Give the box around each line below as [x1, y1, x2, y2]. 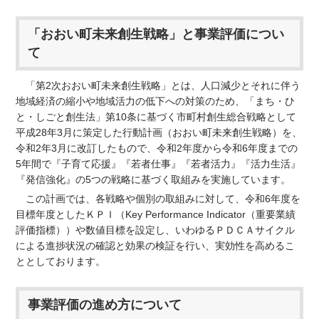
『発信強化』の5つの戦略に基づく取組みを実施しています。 [16, 173, 291, 185]
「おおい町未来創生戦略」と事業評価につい [28, 26, 285, 41]
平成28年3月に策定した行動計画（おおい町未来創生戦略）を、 [16, 126, 303, 138]
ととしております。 [16, 255, 106, 267]
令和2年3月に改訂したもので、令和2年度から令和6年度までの [16, 142, 298, 154]
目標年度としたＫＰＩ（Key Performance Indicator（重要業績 [16, 208, 296, 220]
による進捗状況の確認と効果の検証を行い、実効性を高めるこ [16, 239, 296, 251]
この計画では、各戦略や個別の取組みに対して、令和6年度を [16, 192, 301, 204]
